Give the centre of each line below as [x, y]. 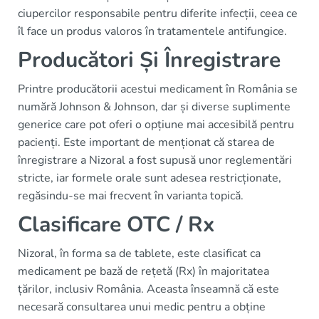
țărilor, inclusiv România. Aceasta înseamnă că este [148, 289]
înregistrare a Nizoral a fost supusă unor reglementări [155, 160]
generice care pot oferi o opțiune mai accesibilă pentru [156, 124]
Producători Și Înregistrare [149, 60]
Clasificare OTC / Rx [116, 224]
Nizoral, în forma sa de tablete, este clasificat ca [139, 253]
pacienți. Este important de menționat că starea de [146, 142]
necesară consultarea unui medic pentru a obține [142, 307]
